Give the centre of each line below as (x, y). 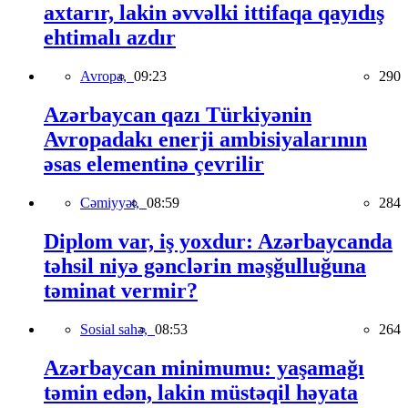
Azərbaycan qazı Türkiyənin (178, 115)
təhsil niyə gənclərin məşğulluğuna (205, 265)
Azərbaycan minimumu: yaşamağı (204, 367)
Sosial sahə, (117, 329)
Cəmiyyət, (113, 203)
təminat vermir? (121, 290)
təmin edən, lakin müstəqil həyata (201, 392)
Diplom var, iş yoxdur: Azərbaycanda (218, 241)
